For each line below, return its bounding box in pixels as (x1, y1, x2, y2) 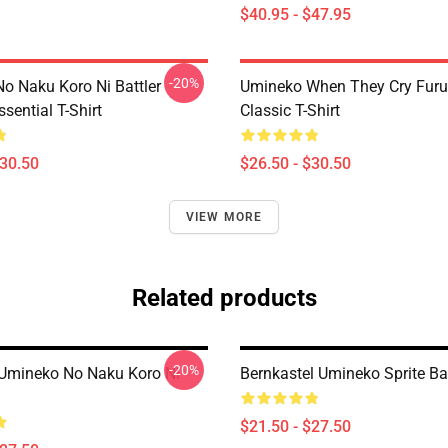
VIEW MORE (185, 210, 263, 224)
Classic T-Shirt (240, 101, 340, 120)
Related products (131, 284, 317, 312)
